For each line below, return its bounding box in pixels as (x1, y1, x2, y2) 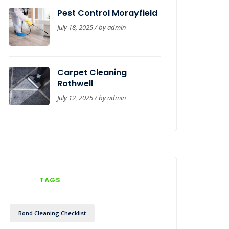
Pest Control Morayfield (57, 7, 157, 19)
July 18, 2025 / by (57, 22, 107, 32)
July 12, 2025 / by (57, 93, 107, 102)
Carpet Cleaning (57, 66, 127, 78)
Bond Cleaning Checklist (18, 209, 86, 217)
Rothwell (57, 78, 93, 89)
